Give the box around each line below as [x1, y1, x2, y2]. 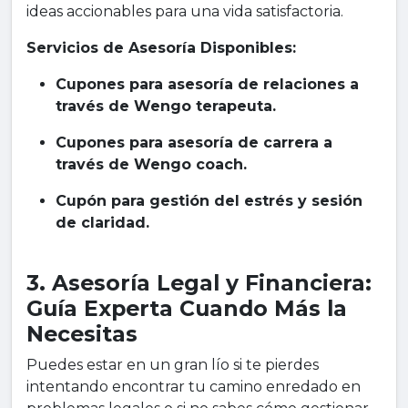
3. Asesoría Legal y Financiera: [26, 270, 372, 297]
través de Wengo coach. [56, 156, 247, 174]
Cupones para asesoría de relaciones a [56, 76, 359, 94]
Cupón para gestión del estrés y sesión [56, 192, 362, 210]
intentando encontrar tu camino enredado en [26, 378, 361, 396]
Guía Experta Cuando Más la [26, 295, 347, 322]
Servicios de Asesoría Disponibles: [26, 39, 296, 57]
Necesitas [26, 321, 138, 348]
